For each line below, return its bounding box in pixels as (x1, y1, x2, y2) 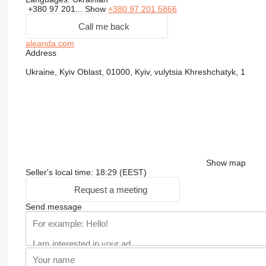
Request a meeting (74, 184, 147, 195)
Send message (25, 202, 82, 212)
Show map (205, 158, 246, 168)
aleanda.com (25, 39, 74, 49)
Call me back (78, 21, 129, 31)
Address (25, 48, 56, 58)
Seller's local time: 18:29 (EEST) (25, 167, 147, 178)
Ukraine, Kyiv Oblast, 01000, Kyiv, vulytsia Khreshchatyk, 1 (25, 67, 245, 77)
